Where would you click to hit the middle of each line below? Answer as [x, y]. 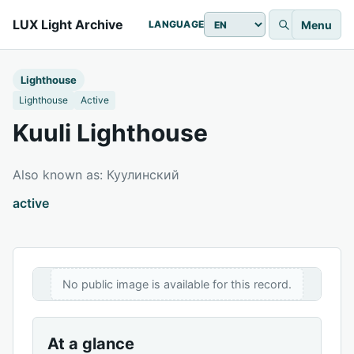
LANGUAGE [176, 24]
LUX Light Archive [68, 24]
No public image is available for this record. [177, 284]
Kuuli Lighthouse [110, 133]
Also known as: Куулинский [96, 175]
